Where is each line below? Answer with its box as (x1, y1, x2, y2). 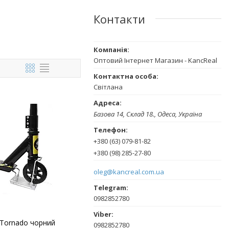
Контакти (94, 11, 145, 27)
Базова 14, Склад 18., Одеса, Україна (94, 109, 202, 119)
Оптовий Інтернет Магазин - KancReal (94, 55, 217, 65)
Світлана (94, 82, 123, 91)
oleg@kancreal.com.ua (94, 167, 164, 176)
